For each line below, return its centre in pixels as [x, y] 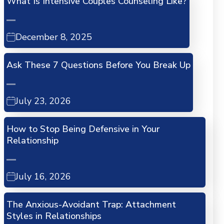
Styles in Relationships [54, 216]
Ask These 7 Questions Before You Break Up [98, 65]
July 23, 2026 [43, 101]
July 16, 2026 [43, 177]
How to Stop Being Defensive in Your [83, 129]
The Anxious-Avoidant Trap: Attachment [91, 205]
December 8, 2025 [53, 37]
